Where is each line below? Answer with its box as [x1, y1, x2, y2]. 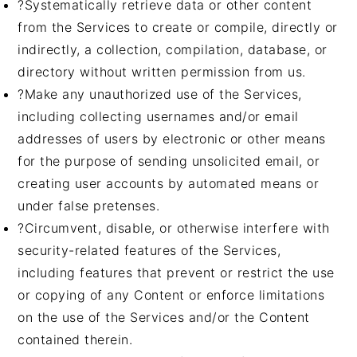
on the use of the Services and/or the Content [18, 309, 310, 325]
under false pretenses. [18, 198, 160, 214]
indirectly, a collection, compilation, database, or [18, 41, 328, 57]
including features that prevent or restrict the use [18, 265, 335, 280]
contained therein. [18, 331, 133, 347]
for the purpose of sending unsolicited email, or [18, 153, 320, 169]
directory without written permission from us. [18, 64, 306, 80]
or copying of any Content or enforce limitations [18, 287, 325, 303]
